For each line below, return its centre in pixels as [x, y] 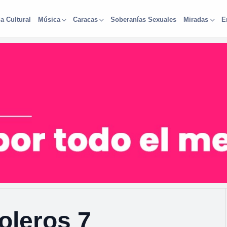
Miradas [196, 19]
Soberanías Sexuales [144, 19]
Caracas [85, 19]
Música [49, 19]
